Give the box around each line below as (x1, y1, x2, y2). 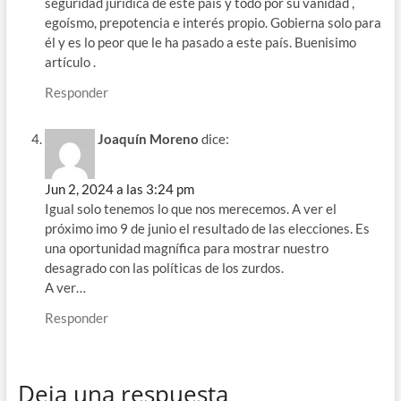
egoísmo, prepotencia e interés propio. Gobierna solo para (44, 13, 381, 30)
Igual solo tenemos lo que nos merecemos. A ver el (44, 200, 337, 218)
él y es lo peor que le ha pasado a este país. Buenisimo (44, 33, 356, 50)
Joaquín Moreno (97, 131, 199, 148)
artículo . (44, 53, 96, 70)
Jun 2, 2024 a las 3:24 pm (44, 181, 194, 198)
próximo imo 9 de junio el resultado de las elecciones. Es (44, 220, 370, 237)
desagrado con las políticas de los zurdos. (44, 260, 284, 277)
